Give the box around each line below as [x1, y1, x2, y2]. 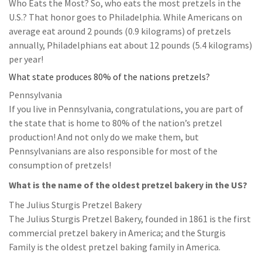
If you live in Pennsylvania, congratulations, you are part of [9, 103, 243, 115]
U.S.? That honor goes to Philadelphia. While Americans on [9, 11, 242, 23]
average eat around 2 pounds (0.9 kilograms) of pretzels [9, 25, 231, 37]
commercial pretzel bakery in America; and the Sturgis [9, 227, 226, 239]
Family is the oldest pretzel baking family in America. [9, 241, 220, 253]
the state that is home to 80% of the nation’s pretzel [9, 117, 222, 129]
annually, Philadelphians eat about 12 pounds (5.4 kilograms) [9, 39, 252, 51]
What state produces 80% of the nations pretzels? [9, 71, 210, 82]
